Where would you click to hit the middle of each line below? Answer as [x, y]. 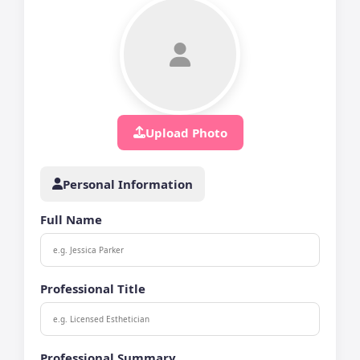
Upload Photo [186, 132]
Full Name [71, 219]
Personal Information [128, 184]
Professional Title [93, 288]
